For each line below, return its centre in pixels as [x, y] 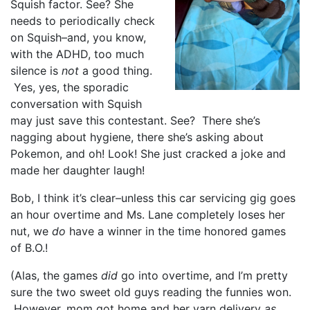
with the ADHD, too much [77, 54]
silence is [36, 70]
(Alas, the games [56, 275]
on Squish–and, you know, [78, 37]
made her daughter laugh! [77, 170]
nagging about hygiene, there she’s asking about [137, 137]
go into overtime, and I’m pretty [204, 275]
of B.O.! [29, 247]
